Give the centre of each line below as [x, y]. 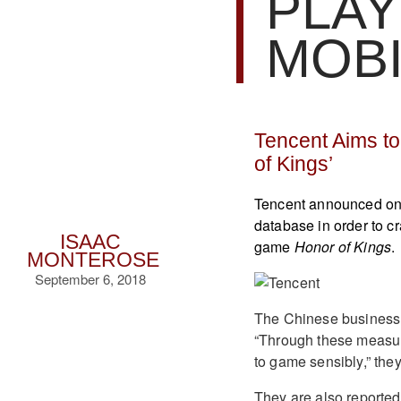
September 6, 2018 [91, 279]
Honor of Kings [343, 246]
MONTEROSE [93, 260]
